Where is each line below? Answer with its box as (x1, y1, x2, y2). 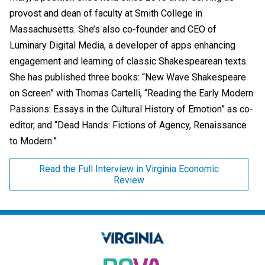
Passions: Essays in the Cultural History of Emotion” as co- (9, 103, 253, 115)
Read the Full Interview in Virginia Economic (39, 163, 219, 174)
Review (114, 174, 144, 186)
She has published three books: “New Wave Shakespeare (9, 71, 246, 83)
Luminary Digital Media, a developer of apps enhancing (9, 39, 235, 51)
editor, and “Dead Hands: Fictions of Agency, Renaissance (9, 119, 247, 131)
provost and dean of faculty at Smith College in (9, 7, 202, 19)
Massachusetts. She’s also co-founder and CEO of (9, 23, 216, 35)
